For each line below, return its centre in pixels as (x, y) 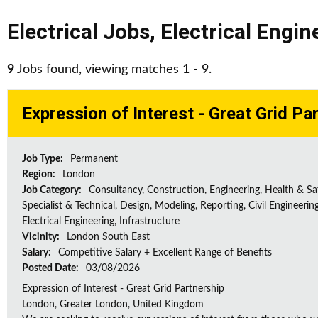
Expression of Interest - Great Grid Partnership (123, 289)
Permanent (94, 159)
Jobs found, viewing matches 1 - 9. (113, 70)
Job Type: (44, 159)
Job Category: (53, 190)
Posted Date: (51, 268)
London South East (108, 237)
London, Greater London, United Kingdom (113, 305)
